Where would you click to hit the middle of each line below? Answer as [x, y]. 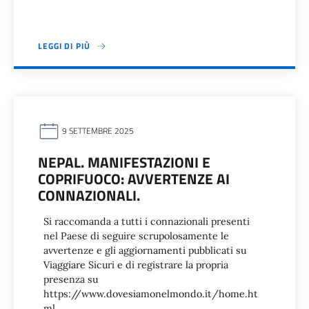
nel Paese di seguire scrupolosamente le [136, 236]
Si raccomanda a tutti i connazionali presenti [147, 221]
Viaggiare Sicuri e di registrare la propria [136, 265]
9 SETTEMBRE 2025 [97, 131]
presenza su [71, 279]
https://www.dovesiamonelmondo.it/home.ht [151, 294]
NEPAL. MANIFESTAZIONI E [124, 162]
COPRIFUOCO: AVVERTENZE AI [134, 179]
